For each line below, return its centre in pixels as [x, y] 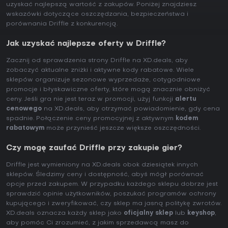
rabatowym [25, 129]
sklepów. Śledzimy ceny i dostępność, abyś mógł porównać [105, 175]
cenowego [24, 109]
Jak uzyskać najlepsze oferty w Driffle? [86, 44]
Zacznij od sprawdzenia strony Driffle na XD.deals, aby [97, 61]
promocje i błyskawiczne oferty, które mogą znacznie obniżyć [108, 90]
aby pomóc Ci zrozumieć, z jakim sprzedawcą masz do [97, 223]
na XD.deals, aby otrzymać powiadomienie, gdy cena [131, 109]
